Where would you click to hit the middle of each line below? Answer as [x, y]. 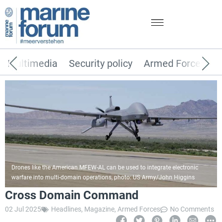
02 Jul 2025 [23, 209]
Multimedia [33, 64]
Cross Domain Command [72, 195]
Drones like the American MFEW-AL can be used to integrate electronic [105, 168]
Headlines [66, 209]
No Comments [192, 209]
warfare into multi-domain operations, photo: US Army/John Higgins [103, 178]
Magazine [99, 209]
